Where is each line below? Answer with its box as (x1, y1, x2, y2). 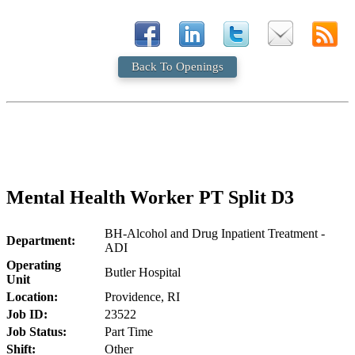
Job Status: (6, 324, 67, 338)
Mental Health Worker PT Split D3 (6, 186, 294, 208)
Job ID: (6, 307, 48, 321)
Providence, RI (105, 289, 180, 303)
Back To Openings (132, 60, 223, 73)
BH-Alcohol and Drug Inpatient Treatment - (105, 226, 325, 240)
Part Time (105, 324, 153, 338)
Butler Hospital (105, 265, 181, 279)
